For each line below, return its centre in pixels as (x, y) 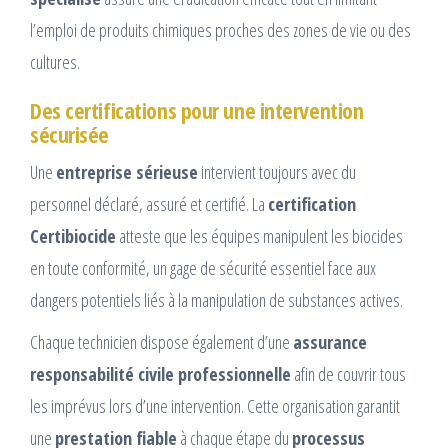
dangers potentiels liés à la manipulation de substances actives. (216, 300)
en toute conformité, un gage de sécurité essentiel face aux (203, 268)
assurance (330, 342)
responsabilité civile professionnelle (160, 374)
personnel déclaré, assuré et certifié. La (149, 204)
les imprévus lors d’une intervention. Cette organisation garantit (215, 406)
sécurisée (70, 134)
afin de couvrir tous (348, 374)
